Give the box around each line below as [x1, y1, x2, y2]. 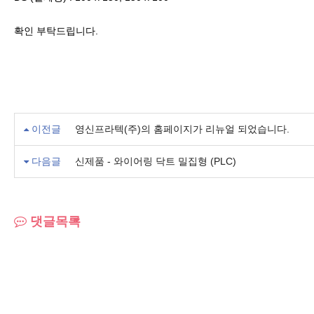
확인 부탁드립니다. [14, 25, 101, 36]
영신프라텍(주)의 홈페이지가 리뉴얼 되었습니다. [75, 123, 289, 135]
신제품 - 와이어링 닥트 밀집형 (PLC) [75, 156, 236, 167]
